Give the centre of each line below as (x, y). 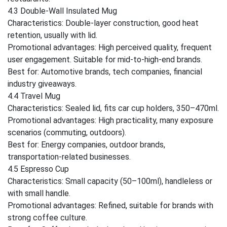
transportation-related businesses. (69, 157)
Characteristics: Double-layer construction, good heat (103, 23)
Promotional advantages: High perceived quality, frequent (110, 47)
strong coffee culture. (47, 218)
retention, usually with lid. (52, 35)
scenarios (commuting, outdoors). (67, 133)
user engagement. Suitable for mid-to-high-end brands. (105, 60)
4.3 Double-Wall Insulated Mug (62, 11)
